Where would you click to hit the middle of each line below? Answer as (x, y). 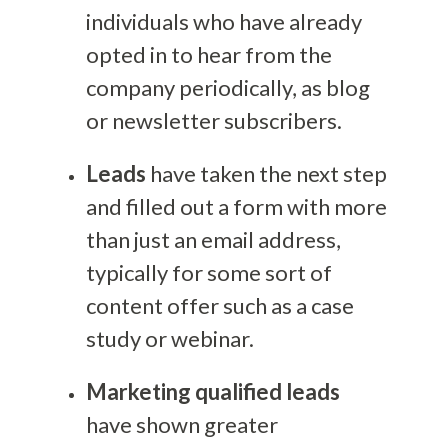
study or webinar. (169, 339)
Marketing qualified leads (212, 392)
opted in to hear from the (208, 55)
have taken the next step (266, 174)
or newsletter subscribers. (213, 121)
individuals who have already (223, 22)
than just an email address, (213, 240)
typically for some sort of (208, 273)
